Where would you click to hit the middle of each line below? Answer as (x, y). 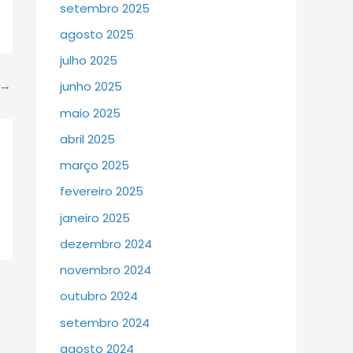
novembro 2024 (106, 270)
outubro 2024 (99, 296)
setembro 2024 (105, 322)
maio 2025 (90, 113)
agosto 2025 (97, 34)
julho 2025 (89, 61)
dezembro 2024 (106, 243)
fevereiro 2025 (102, 191)
